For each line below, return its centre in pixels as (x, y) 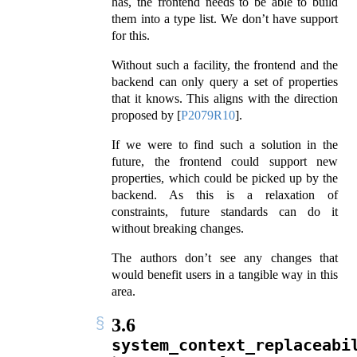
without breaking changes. (178, 229)
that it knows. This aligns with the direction (225, 99)
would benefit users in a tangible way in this (225, 275)
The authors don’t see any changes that (225, 258)
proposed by (145, 116)
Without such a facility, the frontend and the (225, 65)
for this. (131, 36)
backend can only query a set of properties (225, 82)
